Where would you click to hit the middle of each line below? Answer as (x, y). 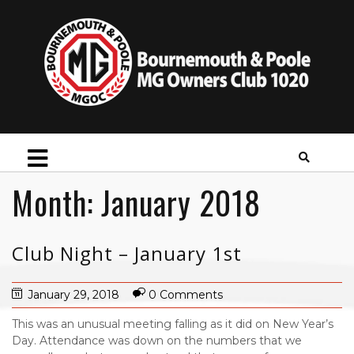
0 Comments (186, 295)
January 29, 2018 (73, 295)
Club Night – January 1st (127, 253)
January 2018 (181, 202)
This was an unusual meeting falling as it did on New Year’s (173, 324)
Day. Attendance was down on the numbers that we (157, 341)
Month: (56, 202)
